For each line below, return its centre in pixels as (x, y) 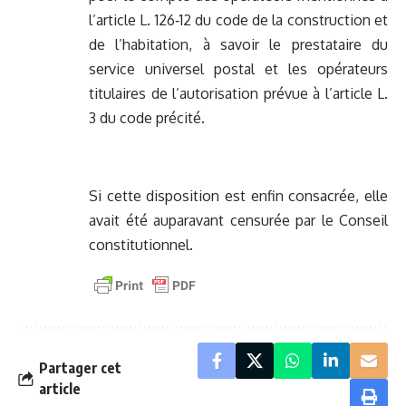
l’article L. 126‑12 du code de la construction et (238, 20)
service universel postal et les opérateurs (238, 69)
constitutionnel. (141, 245)
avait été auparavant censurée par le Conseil (238, 221)
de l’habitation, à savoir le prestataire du (238, 45)
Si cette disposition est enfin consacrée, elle (238, 196)
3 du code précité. (147, 118)
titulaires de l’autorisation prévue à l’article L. (238, 94)
